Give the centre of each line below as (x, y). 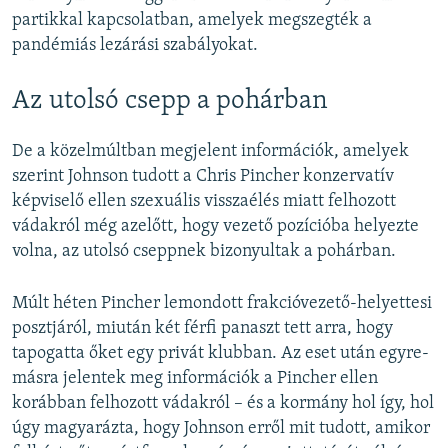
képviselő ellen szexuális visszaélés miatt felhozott (204, 202)
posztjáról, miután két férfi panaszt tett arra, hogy (202, 329)
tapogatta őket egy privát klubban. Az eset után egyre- (220, 354)
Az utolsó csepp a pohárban (170, 101)
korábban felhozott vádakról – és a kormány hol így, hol (223, 404)
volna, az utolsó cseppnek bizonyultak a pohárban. (204, 252)
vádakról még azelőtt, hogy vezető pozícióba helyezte (215, 227)
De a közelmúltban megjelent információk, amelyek (210, 152)
